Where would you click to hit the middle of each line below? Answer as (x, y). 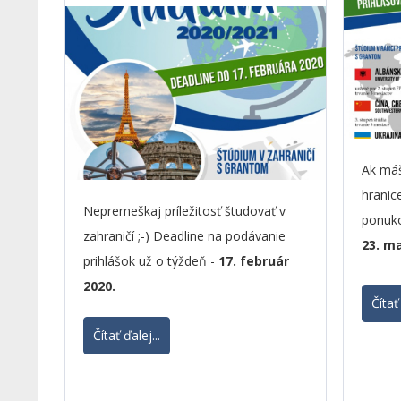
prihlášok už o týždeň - (150, 261)
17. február (253, 261)
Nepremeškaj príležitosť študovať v (184, 211)
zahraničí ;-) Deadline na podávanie (184, 236)
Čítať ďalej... (126, 335)
